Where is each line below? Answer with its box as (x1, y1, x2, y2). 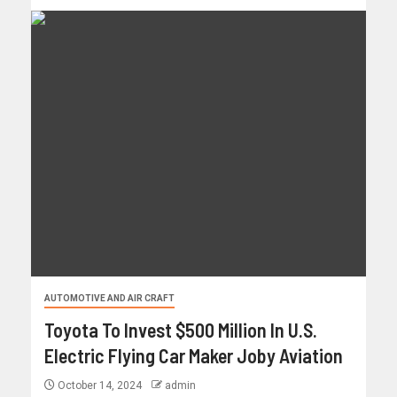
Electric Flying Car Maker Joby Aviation (44, 344, 343, 368)
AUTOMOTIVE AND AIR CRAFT (44, 293, 175, 304)
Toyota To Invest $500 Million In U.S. (44, 318, 317, 342)
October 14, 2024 (55, 379, 144, 393)
